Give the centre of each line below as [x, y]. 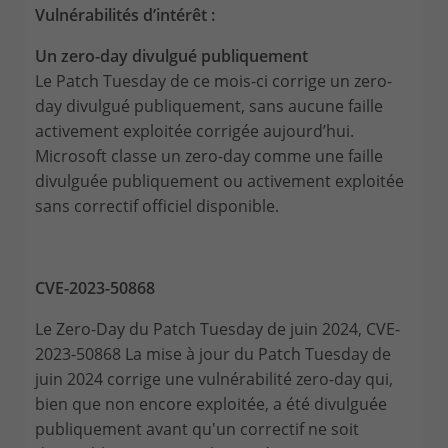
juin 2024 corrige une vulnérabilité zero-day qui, [214, 378]
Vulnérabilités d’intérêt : [125, 14]
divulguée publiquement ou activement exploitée [219, 180]
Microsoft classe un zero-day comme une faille [209, 155]
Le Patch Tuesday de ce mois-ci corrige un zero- [213, 80]
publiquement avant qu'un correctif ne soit [197, 428]
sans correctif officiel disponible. [157, 205]
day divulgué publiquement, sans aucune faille [209, 105]
